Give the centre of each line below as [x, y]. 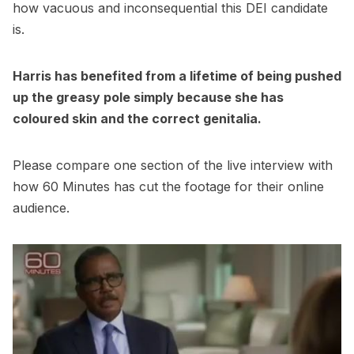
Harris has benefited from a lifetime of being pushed [177, 76]
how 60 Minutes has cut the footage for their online [168, 187]
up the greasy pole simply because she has [148, 98]
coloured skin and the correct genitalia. [137, 119]
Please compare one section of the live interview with [173, 166]
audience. [41, 208]
